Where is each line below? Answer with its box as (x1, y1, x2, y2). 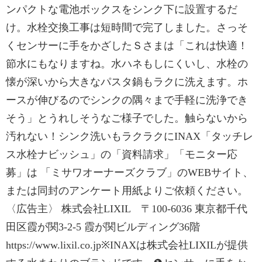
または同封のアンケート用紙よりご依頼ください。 (6, 185, 248, 196)
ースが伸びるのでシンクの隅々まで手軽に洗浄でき (6, 94, 248, 106)
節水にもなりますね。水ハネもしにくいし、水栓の (6, 58, 248, 70)
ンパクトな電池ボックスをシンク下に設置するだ (6, 4, 237, 15)
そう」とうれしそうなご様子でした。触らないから (6, 112, 248, 124)
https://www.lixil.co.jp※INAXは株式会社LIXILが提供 (6, 239, 248, 251)
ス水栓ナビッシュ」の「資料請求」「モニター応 (6, 149, 237, 160)
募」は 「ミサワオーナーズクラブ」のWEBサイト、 (6, 167, 253, 178)
